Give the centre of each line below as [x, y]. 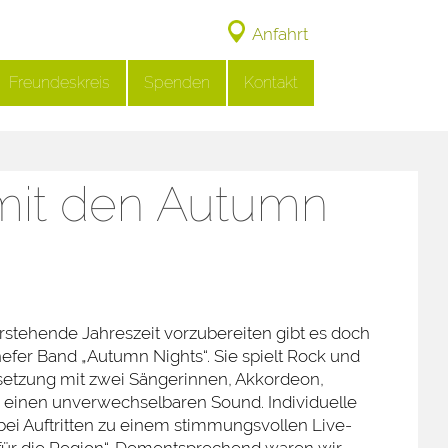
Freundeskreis [59, 82]
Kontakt [271, 82]
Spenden [177, 82]
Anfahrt [280, 34]
